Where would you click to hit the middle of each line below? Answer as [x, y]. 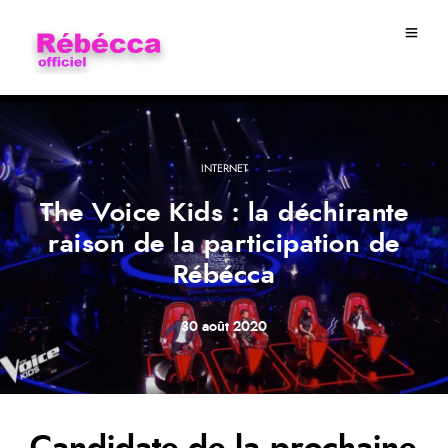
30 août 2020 [224, 327]
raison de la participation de [224, 244]
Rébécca [224, 275]
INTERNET [224, 168]
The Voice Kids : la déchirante [224, 213]
